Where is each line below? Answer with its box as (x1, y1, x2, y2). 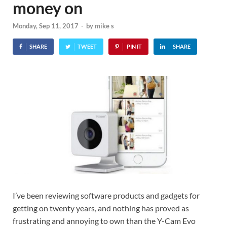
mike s (95, 22, 114, 30)
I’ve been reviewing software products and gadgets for (13, 191, 200, 200)
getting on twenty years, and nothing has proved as (13, 203, 189, 213)
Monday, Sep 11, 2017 (13, 22, 79, 30)
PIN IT (126, 43, 142, 50)
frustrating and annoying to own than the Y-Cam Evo (13, 216, 196, 225)
